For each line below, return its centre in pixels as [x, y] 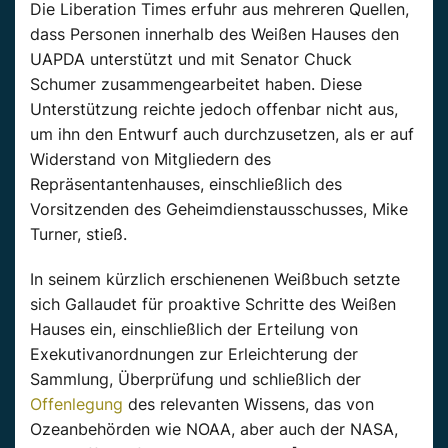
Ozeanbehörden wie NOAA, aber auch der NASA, [214, 428]
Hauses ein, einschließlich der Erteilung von [194, 328]
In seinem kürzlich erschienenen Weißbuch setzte [215, 278]
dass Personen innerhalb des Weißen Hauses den [214, 33]
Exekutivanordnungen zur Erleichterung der [194, 353]
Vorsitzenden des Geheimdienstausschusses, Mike [219, 208]
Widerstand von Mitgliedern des [150, 158]
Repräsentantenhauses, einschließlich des [186, 183]
